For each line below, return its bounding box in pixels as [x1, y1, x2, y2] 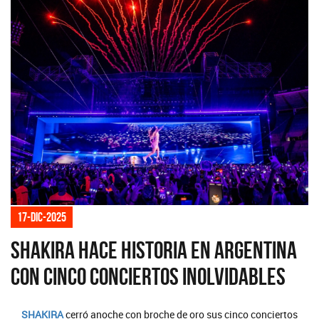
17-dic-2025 [17, 209, 66, 224]
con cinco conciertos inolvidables [11, 263, 286, 290]
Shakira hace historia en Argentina [11, 236, 297, 263]
